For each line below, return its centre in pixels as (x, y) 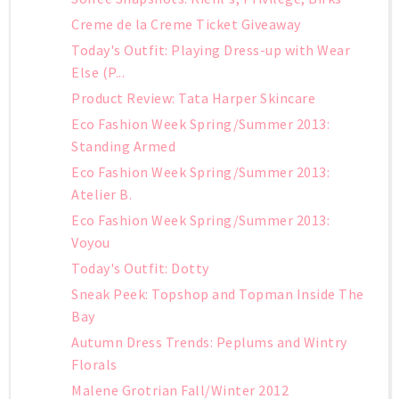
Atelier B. (102, 195)
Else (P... (98, 73)
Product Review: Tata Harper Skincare (194, 98)
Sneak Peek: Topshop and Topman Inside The (218, 294)
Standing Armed (124, 147)
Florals (94, 365)
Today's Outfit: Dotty (140, 269)
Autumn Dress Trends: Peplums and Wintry (209, 342)
